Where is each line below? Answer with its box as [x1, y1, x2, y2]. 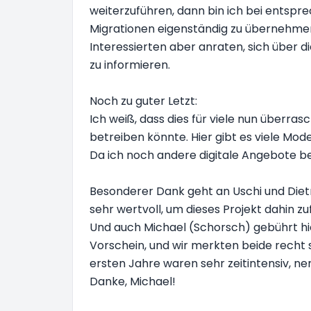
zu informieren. [90, 57, 170, 73]
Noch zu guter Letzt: [90, 93, 197, 109]
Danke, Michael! [90, 274, 176, 289]
